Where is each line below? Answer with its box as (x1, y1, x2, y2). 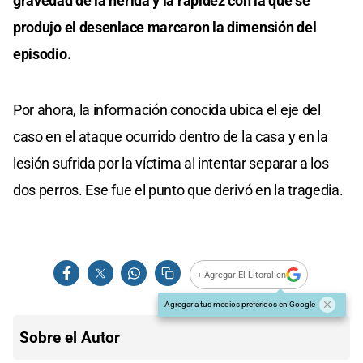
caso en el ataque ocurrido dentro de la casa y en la (13, 128, 328, 146)
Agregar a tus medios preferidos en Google (164, 300, 315, 310)
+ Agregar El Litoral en (197, 269, 287, 280)
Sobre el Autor (19, 328, 120, 348)
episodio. (13, 45, 71, 63)
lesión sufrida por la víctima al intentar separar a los (13, 155, 329, 173)
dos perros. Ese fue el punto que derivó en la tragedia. (13, 181, 344, 199)
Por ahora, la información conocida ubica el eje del (13, 101, 321, 119)
